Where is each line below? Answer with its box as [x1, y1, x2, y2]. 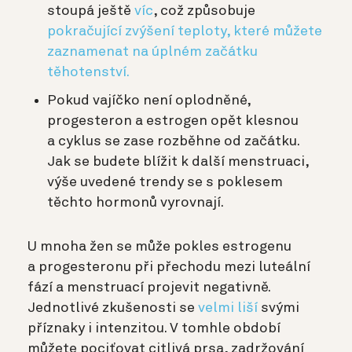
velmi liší [198, 301, 258, 316]
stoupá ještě [47, 4, 134, 19]
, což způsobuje [153, 4, 255, 19]
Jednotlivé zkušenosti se [27, 301, 198, 316]
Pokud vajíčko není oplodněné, [47, 93, 251, 108]
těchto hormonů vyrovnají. [47, 196, 224, 211]
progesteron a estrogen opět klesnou [47, 114, 299, 129]
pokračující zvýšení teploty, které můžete [47, 24, 322, 39]
